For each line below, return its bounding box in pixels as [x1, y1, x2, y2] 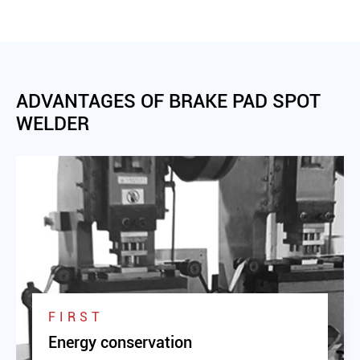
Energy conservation [48, 332, 192, 352]
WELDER [16, 112, 89, 135]
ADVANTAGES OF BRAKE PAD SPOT [16, 89, 321, 112]
